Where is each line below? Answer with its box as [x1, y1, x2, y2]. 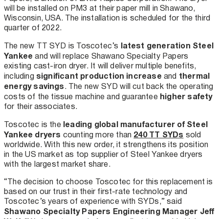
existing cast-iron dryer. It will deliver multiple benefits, [4, 59, 197, 72]
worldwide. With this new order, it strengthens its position [4, 138, 209, 151]
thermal [178, 69, 210, 82]
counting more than [61, 128, 134, 141]
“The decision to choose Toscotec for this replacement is [4, 175, 213, 188]
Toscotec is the [4, 118, 64, 131]
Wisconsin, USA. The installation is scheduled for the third [4, 11, 211, 24]
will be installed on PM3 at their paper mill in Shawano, [4, 1, 196, 14]
